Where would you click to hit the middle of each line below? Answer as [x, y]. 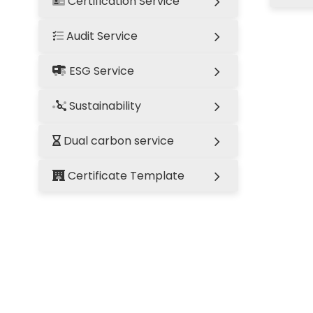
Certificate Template [125, 176]
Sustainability [104, 106]
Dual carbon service [117, 141]
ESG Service [100, 71]
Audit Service [101, 36]
